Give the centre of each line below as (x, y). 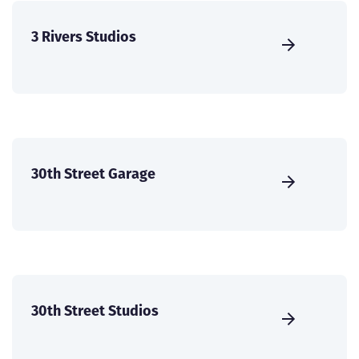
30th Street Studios (95, 310)
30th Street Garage (93, 173)
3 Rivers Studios (84, 36)
